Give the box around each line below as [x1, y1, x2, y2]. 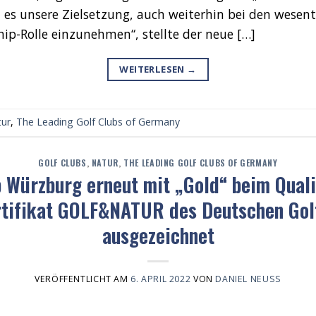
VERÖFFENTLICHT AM [35, 273, 131, 286]
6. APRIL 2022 [130, 273, 191, 286]
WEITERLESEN [119, 62, 188, 75]
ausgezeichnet [102, 220, 214, 250]
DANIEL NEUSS [215, 273, 276, 286]
